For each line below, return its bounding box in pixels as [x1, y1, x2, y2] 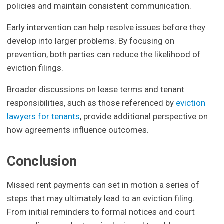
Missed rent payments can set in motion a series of [7, 180, 200, 190]
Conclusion [7, 152, 77, 169]
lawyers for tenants [7, 111, 80, 121]
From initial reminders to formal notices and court [7, 207, 195, 217]
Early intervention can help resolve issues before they [7, 22, 206, 32]
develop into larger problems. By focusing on [7, 35, 175, 46]
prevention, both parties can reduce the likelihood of [7, 49, 201, 59]
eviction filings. [7, 62, 64, 73]
